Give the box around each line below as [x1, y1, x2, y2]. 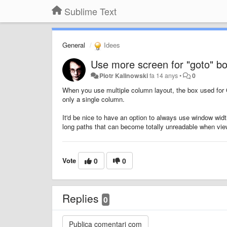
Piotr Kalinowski [99, 70, 148, 80]
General [62, 40, 85, 50]
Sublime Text [64, 5, 117, 18]
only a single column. [62, 94, 125, 104]
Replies [62, 190, 102, 206]
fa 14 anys [149, 70, 178, 80]
